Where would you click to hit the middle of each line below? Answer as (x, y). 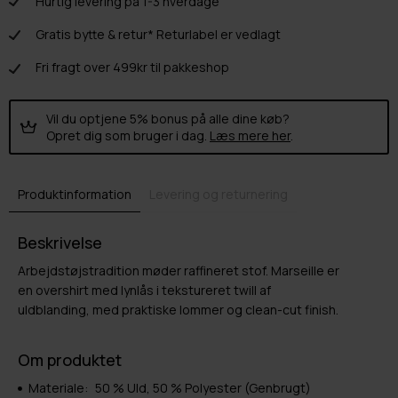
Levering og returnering (219, 194)
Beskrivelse (60, 242)
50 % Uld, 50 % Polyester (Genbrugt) (203, 387)
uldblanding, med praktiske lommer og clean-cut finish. (178, 309)
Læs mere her (250, 135)
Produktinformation (75, 194)
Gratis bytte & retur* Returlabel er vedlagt (158, 34)
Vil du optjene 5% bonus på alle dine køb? (168, 118)
